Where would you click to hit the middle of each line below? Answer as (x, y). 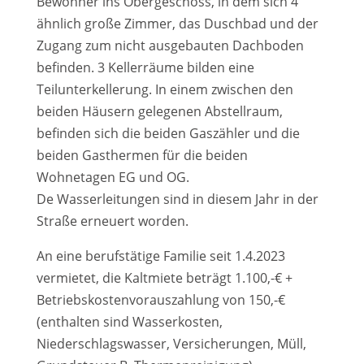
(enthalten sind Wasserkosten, (129, 322)
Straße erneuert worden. (112, 221)
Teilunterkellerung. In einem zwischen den (165, 89)
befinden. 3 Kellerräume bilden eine (145, 67)
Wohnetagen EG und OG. (113, 177)
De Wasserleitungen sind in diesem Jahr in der (177, 199)
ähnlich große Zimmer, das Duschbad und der (177, 24)
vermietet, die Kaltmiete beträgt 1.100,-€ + (164, 278)
